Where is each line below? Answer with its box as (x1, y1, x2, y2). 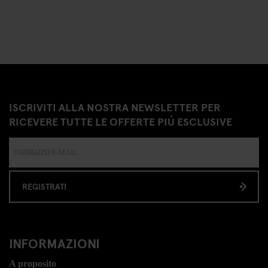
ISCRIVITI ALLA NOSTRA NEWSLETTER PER (9, 99, 221, 114)
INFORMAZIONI (9, 234, 100, 252)
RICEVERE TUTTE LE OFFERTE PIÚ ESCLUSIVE (9, 114, 232, 129)
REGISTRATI (22, 181, 66, 192)
